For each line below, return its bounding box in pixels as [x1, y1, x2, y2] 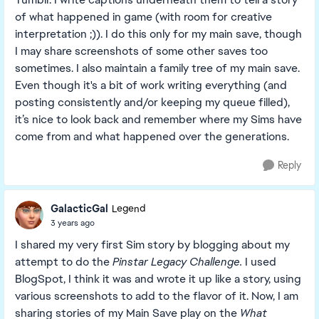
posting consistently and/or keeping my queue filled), [15, 95, 290, 110]
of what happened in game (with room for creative [15, 9, 272, 24]
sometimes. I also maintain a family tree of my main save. [15, 61, 300, 75]
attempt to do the [15, 254, 113, 269]
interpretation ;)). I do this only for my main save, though [15, 26, 302, 41]
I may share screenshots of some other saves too [15, 43, 268, 58]
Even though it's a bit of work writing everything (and [15, 78, 287, 93]
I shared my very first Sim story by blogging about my [15, 237, 290, 252]
